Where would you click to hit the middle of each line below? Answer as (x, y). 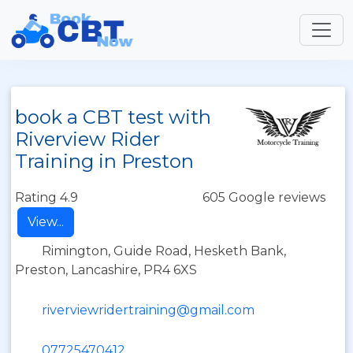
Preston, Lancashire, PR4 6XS (106, 270)
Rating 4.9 (46, 197)
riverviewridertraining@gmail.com (148, 310)
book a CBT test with (113, 117)
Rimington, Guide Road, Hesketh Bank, (164, 251)
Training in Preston (104, 161)
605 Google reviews (264, 197)
